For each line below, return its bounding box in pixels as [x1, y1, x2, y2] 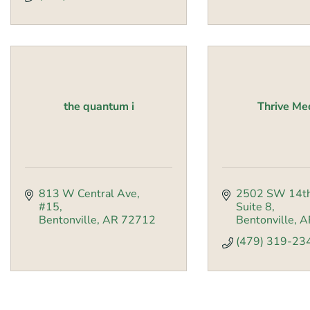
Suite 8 [236, 199, 272, 215]
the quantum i [63, 99, 134, 115]
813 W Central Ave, [39, 186, 140, 202]
